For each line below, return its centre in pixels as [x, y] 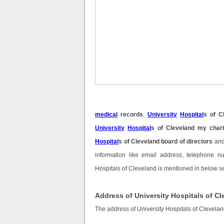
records [130, 115]
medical [106, 115]
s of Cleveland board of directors [166, 142]
